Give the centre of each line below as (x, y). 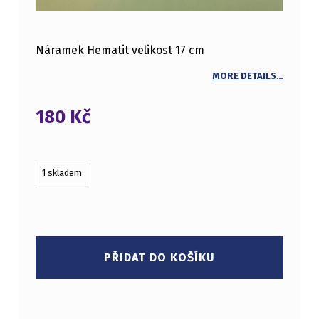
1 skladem (62, 173)
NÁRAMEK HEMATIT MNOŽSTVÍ (56, 200)
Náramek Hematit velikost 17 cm (120, 51)
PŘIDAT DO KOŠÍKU (159, 257)
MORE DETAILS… (248, 76)
